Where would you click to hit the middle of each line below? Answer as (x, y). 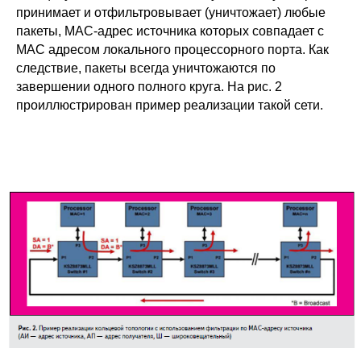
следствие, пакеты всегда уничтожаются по (146, 68)
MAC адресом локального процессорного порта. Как (172, 49)
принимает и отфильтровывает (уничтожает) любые (171, 12)
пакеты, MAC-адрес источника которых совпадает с (170, 31)
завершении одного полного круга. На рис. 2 (149, 86)
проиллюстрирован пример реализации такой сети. (170, 105)
